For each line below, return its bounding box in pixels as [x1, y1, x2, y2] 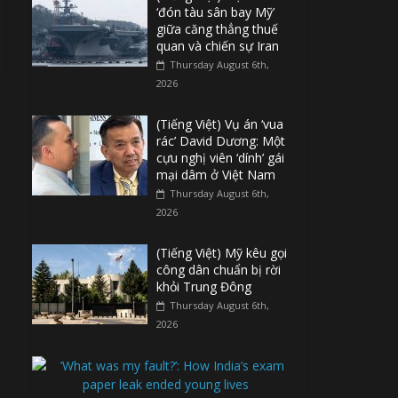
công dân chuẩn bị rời [156, 261, 281, 278]
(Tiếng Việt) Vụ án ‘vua [156, 115, 283, 132]
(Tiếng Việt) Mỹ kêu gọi [156, 244, 287, 261]
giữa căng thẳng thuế [156, 20, 278, 37]
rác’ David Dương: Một [156, 132, 285, 149]
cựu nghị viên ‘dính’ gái [156, 149, 284, 166]
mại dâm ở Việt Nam [156, 166, 275, 183]
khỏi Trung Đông [156, 278, 251, 295]
